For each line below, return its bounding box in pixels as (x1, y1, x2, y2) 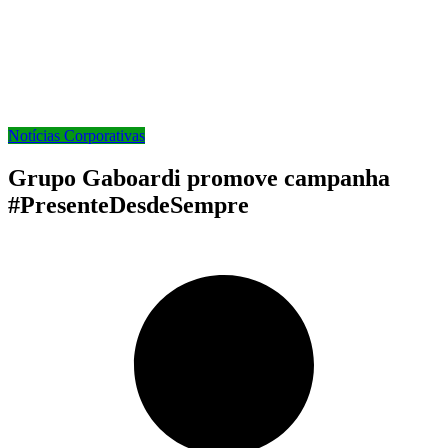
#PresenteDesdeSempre (8, 192, 249, 219)
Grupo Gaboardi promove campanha (8, 165, 390, 192)
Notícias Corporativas (8, 127, 145, 145)
